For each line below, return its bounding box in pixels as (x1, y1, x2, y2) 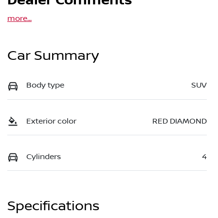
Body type (26, 81, 64, 90)
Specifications (7, 198, 99, 215)
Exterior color (26, 116, 76, 126)
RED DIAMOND (152, 116, 207, 126)
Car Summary (7, 48, 99, 64)
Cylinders (26, 152, 61, 161)
